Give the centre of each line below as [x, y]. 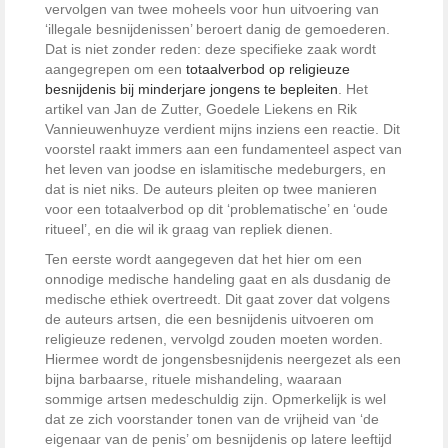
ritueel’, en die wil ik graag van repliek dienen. [189, 228]
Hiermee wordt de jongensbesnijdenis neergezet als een [223, 358]
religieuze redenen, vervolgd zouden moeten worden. [214, 338]
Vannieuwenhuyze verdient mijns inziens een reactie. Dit [222, 128]
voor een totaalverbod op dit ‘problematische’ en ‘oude [216, 208]
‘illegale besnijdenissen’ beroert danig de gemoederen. [217, 28]
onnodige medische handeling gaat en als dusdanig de [218, 278]
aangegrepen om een [115, 68]
